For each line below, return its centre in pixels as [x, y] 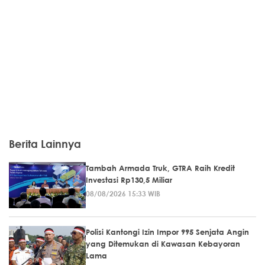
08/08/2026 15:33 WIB [123, 193]
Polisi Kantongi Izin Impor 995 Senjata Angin [167, 232]
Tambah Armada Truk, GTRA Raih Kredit [160, 168]
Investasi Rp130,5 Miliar [129, 180]
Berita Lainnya [45, 144]
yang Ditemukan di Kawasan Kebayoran [163, 244]
